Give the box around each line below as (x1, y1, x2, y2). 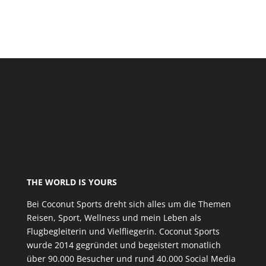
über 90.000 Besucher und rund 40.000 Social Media (26, 253, 236, 265)
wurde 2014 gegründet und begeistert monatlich (26, 239, 221, 251)
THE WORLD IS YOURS (26, 176, 117, 188)
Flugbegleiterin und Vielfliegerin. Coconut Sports (26, 226, 220, 237)
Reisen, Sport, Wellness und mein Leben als (26, 212, 201, 224)
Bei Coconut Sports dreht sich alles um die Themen (26, 198, 231, 210)
